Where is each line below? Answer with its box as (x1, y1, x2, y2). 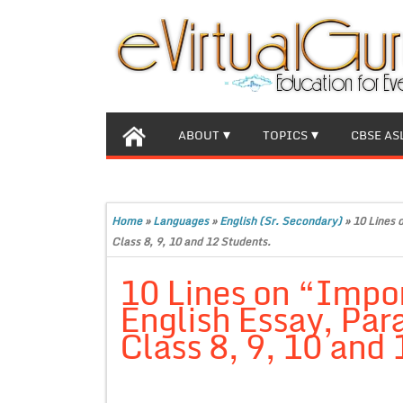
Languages (153, 212, 209, 229)
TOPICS (263, 125, 308, 145)
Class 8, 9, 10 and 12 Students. (112, 233, 271, 250)
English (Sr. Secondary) (219, 212, 342, 229)
